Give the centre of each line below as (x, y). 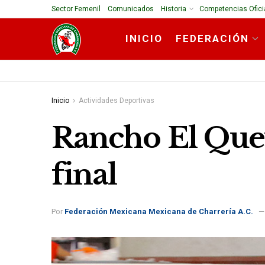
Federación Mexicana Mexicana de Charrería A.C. (159, 212)
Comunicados (131, 9)
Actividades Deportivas (117, 101)
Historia (174, 9)
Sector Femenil (76, 9)
